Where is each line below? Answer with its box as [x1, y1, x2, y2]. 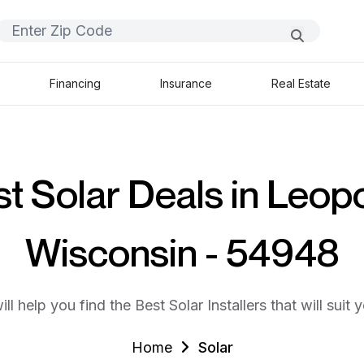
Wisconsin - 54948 [25, 228, 339, 275]
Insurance [160, 76, 212, 90]
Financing [49, 76, 101, 90]
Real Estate [271, 76, 331, 90]
